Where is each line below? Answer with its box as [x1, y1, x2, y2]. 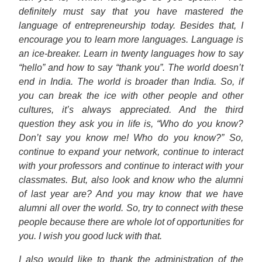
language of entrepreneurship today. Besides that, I [19, 20, 243, 30]
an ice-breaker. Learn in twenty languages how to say [19, 49, 243, 58]
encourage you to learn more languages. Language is [19, 35, 243, 44]
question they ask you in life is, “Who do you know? [19, 119, 243, 129]
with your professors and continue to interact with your [19, 161, 243, 171]
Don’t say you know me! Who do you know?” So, [19, 133, 243, 143]
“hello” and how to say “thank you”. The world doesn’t [19, 63, 243, 73]
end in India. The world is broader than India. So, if [19, 77, 243, 87]
